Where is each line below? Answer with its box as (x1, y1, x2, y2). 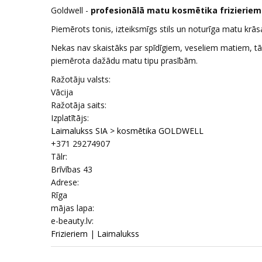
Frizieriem (51, 228, 88, 239)
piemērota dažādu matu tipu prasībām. (51, 55, 198, 66)
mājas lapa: (51, 202, 94, 213)
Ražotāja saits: (51, 99, 106, 111)
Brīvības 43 (51, 164, 92, 175)
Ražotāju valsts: (51, 74, 111, 85)
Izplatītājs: (51, 112, 89, 123)
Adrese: (51, 177, 79, 188)
